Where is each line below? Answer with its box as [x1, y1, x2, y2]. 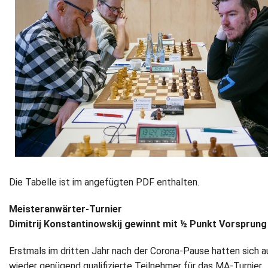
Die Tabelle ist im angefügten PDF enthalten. [9, 176, 199, 188]
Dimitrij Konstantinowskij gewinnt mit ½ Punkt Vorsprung [9, 218, 267, 230]
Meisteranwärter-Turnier [9, 203, 122, 215]
